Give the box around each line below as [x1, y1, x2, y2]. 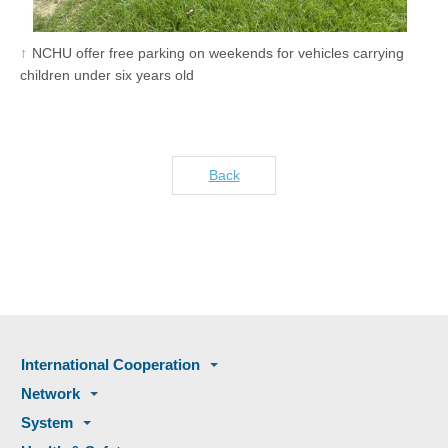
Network [21, 384, 80, 402]
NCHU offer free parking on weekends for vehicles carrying [32, 44, 404, 61]
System [21, 413, 73, 431]
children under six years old [20, 66, 194, 83]
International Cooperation [113, 355, 200, 373]
